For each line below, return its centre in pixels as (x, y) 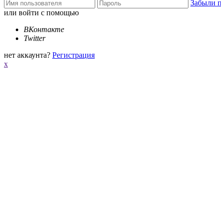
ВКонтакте (44, 29)
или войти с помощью (41, 13)
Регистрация (74, 55)
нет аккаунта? (27, 55)
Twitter (35, 38)
